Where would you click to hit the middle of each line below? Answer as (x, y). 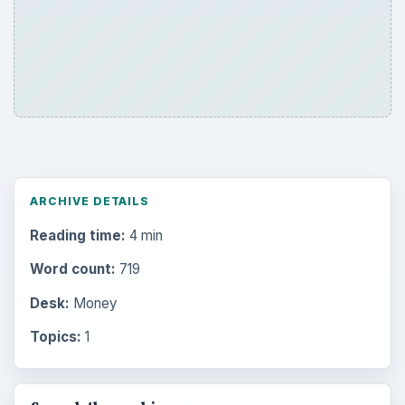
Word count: (72, 269)
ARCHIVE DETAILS (89, 202)
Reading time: (77, 236)
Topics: (55, 336)
